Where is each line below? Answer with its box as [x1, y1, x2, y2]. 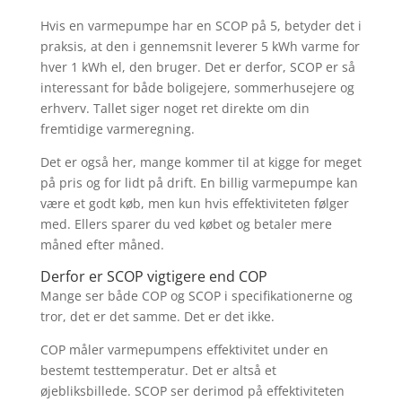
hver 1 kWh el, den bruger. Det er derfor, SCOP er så [39, 57, 355, 75]
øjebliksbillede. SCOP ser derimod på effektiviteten [39, 381, 345, 399]
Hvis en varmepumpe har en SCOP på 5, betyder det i [39, 16, 362, 34]
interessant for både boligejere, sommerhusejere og [39, 78, 354, 96]
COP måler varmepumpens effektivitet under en [39, 340, 328, 358]
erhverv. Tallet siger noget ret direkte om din [39, 99, 310, 117]
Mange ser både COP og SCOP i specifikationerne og [39, 286, 353, 304]
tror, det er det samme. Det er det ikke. [39, 307, 275, 325]
